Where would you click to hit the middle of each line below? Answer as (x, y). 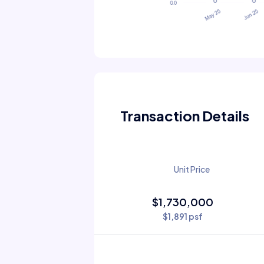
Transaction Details (184, 115)
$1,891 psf (182, 216)
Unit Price (192, 169)
